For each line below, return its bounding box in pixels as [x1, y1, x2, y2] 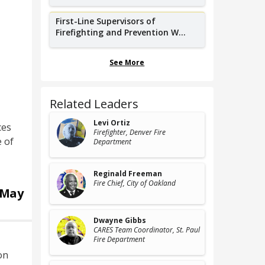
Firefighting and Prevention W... [55, 27, 186, 38]
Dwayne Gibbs [93, 215, 146, 225]
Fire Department [93, 234, 145, 244]
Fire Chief [93, 178, 123, 188]
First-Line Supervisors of [55, 15, 156, 27]
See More [109, 57, 145, 67]
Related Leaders [49, 96, 138, 112]
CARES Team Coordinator [93, 225, 173, 235]
